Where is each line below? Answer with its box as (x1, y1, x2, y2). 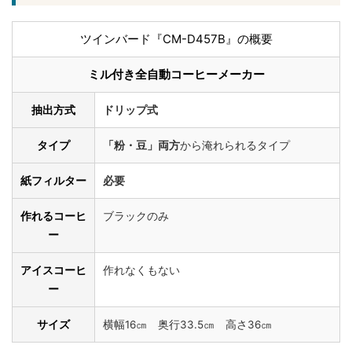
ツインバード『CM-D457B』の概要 (79, 31, 273, 46)
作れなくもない (103, 263, 180, 277)
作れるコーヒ (20, 209, 86, 222)
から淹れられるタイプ (180, 138, 290, 152)
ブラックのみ (103, 209, 169, 222)
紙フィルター (20, 174, 86, 187)
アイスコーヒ (20, 263, 86, 277)
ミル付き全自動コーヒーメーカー (87, 66, 265, 82)
